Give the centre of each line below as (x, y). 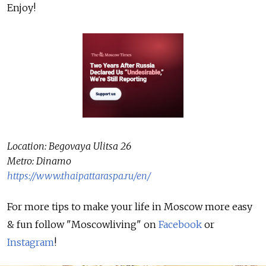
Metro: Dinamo (39, 161)
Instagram (31, 242)
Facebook (181, 224)
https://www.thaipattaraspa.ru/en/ (79, 175)
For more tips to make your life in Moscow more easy (130, 206)
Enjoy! (21, 8)
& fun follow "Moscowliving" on (83, 224)
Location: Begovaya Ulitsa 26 (69, 146)
